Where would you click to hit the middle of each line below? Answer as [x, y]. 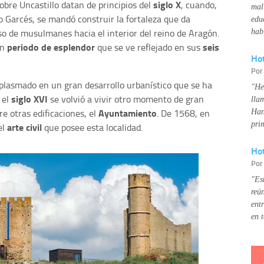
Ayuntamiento [128, 113]
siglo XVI [29, 99]
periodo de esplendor [51, 47]
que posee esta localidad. [92, 128]
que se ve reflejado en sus [149, 47]
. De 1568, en [183, 113]
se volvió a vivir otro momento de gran [126, 99]
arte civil [24, 127]
